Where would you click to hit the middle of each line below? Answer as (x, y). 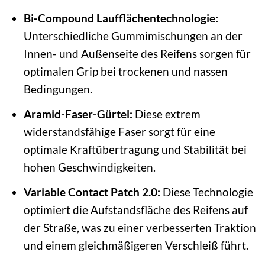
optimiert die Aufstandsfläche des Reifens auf (135, 209)
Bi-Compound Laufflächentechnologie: (121, 18)
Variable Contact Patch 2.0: (92, 192)
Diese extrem (166, 114)
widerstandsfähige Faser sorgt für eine (119, 132)
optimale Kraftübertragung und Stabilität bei (135, 149)
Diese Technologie (206, 192)
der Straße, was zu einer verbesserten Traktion (140, 227)
